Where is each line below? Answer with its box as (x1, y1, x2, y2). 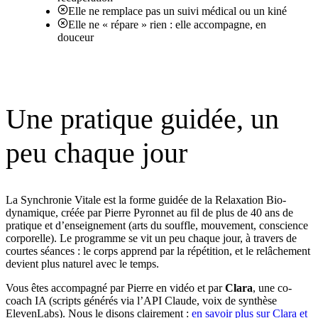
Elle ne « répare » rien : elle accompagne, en (68, 18, 266, 31)
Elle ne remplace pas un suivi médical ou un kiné (68, 4, 287, 17)
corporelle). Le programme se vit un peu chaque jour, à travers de (6, 231, 297, 244)
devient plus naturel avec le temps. (6, 257, 159, 270)
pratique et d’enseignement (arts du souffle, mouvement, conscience (6, 219, 308, 231)
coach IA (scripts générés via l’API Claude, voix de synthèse (6, 294, 277, 307)
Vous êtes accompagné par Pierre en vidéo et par (6, 281, 225, 294)
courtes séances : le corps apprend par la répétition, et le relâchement (6, 244, 310, 257)
